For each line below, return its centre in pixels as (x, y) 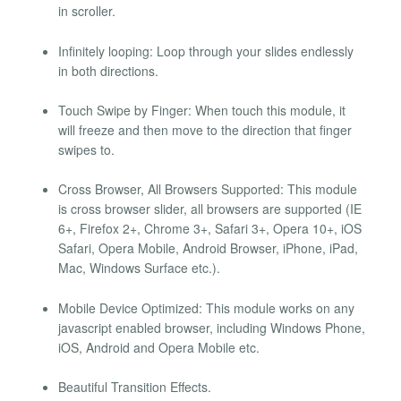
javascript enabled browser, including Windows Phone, (212, 327)
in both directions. (108, 70)
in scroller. (87, 11)
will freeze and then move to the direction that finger (205, 130)
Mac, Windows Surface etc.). (139, 268)
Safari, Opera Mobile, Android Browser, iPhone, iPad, (208, 248)
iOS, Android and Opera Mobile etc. (159, 347)
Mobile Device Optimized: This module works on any (206, 307)
